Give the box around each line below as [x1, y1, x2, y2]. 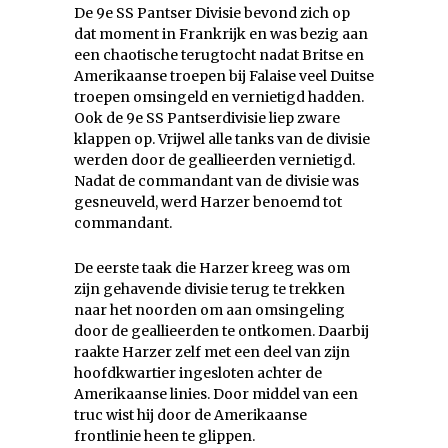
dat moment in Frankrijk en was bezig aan [74, 25, 368, 44]
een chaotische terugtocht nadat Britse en [74, 46, 364, 65]
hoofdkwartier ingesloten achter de [74, 364, 322, 383]
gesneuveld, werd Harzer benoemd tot [74, 193, 342, 212]
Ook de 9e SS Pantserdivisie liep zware [74, 109, 340, 128]
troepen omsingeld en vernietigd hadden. [74, 88, 364, 107]
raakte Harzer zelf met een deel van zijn [74, 343, 350, 362]
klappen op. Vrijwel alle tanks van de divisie [74, 130, 370, 149]
